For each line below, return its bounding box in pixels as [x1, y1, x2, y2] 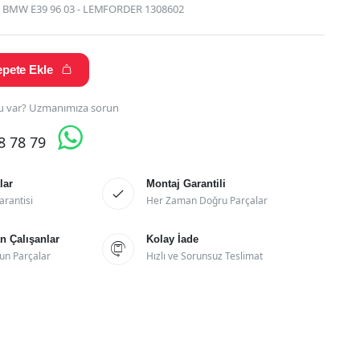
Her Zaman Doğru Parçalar [146, 193, 268, 207]
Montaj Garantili [146, 177, 227, 190]
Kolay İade [146, 232, 199, 245]
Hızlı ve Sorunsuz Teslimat [146, 248, 263, 263]
